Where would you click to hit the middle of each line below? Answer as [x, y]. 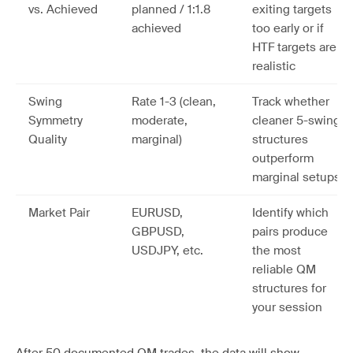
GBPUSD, [158, 232]
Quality [48, 139]
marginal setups [296, 177]
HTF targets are [294, 47]
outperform [283, 158]
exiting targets [292, 9]
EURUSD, [157, 213]
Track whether [291, 102]
